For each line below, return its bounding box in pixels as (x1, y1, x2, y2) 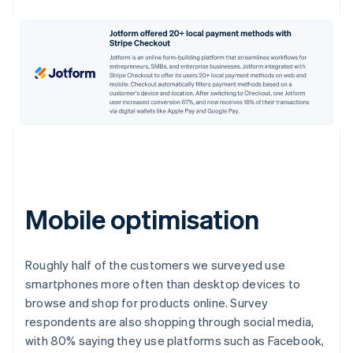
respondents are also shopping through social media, (25, 313, 314, 329)
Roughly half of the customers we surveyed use (25, 256, 286, 273)
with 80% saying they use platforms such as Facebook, (25, 332, 325, 348)
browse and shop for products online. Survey (25, 294, 269, 310)
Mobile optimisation (25, 201, 260, 236)
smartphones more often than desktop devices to (25, 275, 301, 292)
